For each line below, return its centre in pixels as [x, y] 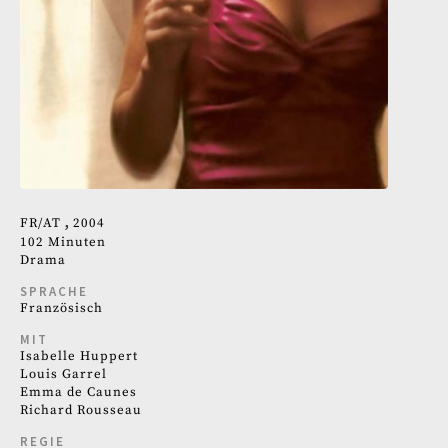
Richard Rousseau [81, 409]
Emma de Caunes [78, 391]
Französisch [61, 307]
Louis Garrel [63, 373]
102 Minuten [63, 241]
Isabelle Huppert [79, 355]
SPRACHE [54, 291]
